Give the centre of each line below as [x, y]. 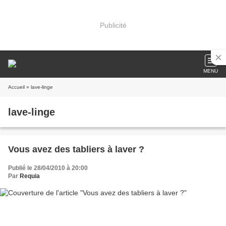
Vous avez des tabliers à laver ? [76, 149]
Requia [30, 176]
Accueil [16, 87]
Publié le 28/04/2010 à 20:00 [48, 168]
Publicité [113, 25]
